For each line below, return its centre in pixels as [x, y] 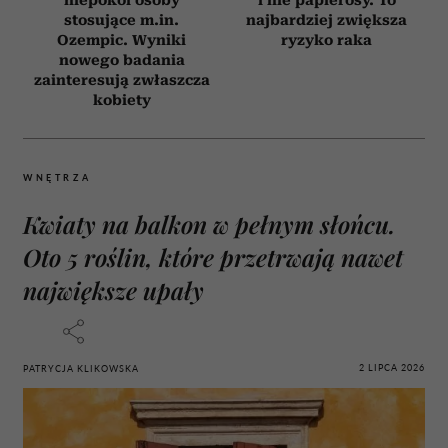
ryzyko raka [326, 40]
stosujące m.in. [121, 20]
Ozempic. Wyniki [121, 40]
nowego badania [121, 60]
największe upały [113, 290]
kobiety [121, 100]
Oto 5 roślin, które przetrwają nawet [213, 257]
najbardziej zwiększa [326, 20]
